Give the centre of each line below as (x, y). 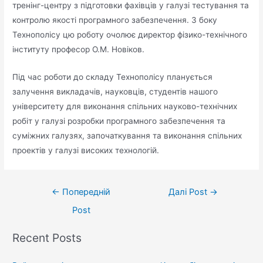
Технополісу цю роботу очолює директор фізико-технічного (130, 34)
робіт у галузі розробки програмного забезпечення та (119, 121)
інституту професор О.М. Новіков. (79, 49)
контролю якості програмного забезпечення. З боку (115, 20)
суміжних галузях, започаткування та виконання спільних (127, 135)
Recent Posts (47, 238)
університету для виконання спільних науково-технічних (125, 106)
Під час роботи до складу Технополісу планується (113, 77)
